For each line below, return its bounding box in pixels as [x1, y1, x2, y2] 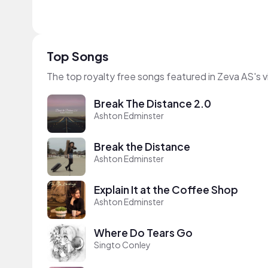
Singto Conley [94, 239, 151, 250]
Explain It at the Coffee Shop [94, 182, 238, 196]
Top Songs [47, 48, 109, 63]
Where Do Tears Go [94, 226, 193, 239]
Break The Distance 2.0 [94, 96, 211, 110]
